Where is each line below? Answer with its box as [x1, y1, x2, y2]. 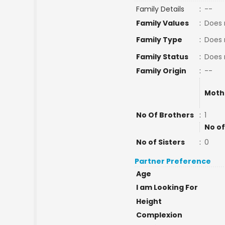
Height [136, 196, 162, 206]
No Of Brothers [136, 110, 194, 120]
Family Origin [136, 66, 186, 76]
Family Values [136, 18, 189, 28]
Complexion [136, 210, 182, 220]
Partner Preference [135, 156, 211, 166]
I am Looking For [136, 182, 198, 192]
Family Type [136, 35, 182, 45]
